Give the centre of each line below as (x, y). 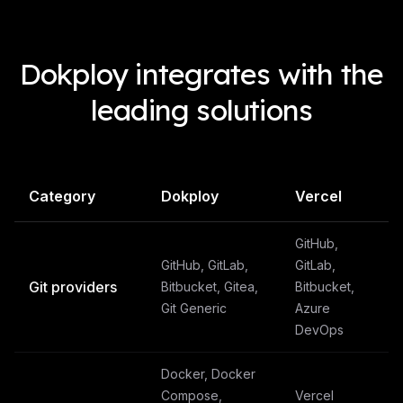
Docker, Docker (208, 374)
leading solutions (201, 110)
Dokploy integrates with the (201, 74)
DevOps (319, 330)
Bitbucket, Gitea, (210, 287)
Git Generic (194, 308)
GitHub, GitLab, (205, 265)
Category (62, 196)
